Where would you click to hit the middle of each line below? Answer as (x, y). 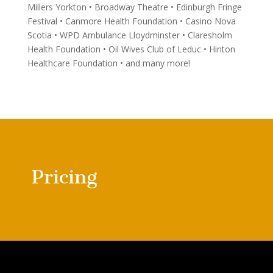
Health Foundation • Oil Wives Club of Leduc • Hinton (131, 49)
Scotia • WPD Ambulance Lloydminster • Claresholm (129, 35)
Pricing (64, 176)
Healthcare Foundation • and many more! (108, 63)
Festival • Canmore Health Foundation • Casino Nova (131, 21)
